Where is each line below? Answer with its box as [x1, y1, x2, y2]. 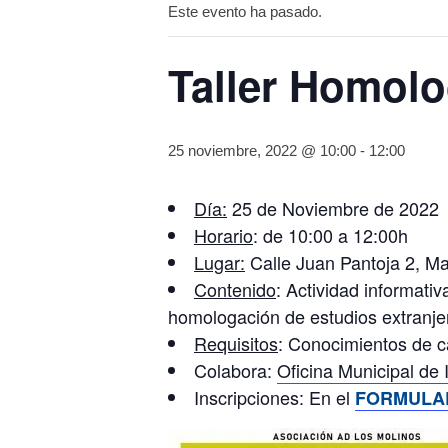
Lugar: [194, 249, 245, 275]
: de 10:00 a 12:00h [253, 222, 408, 248]
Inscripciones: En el [194, 384, 355, 410]
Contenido [194, 276, 276, 302]
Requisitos [194, 330, 278, 356]
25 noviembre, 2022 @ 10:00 [168, 142, 356, 159]
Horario [194, 222, 253, 248]
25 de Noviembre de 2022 [227, 195, 439, 221]
